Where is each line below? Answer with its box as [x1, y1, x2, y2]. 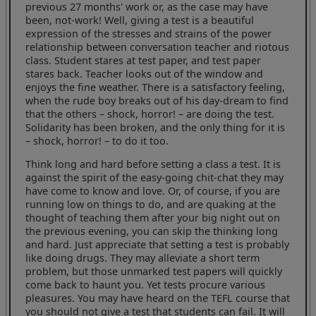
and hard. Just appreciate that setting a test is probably [25, 237, 290, 251]
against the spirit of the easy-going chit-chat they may [25, 170, 284, 184]
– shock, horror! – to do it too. [25, 133, 169, 147]
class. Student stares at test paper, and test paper [25, 53, 262, 67]
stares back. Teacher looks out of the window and [25, 66, 264, 80]
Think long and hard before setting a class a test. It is [25, 157, 281, 171]
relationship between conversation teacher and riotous [25, 39, 290, 54]
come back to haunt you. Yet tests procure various [25, 277, 266, 291]
